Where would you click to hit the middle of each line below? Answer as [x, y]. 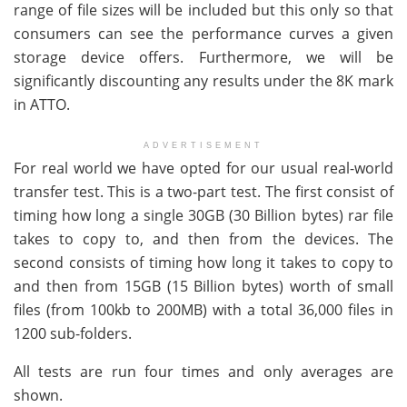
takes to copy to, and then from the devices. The [203, 239]
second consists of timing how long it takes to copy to [203, 263]
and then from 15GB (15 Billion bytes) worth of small [203, 287]
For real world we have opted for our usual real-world [203, 169]
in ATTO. [42, 105]
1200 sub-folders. [73, 334]
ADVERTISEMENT [203, 146]
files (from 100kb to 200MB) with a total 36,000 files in [203, 310]
